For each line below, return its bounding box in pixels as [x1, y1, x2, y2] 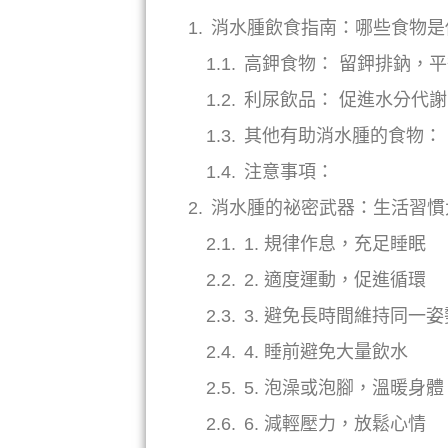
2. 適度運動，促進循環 [244, 270, 427, 291]
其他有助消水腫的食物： [244, 126, 443, 147]
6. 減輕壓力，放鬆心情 [244, 414, 427, 435]
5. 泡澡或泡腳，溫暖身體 [244, 378, 445, 399]
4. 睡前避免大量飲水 [244, 342, 409, 363]
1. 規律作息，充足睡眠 [244, 234, 427, 255]
